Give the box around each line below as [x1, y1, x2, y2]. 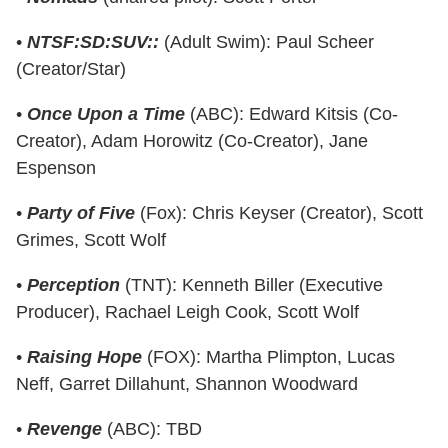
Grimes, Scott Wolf [16, 229, 166, 250]
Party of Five [27, 202, 135, 223]
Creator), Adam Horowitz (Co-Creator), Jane [16, 130, 368, 151]
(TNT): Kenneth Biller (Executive [120, 274, 383, 295]
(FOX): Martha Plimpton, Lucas [142, 346, 395, 367]
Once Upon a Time [27, 103, 185, 124]
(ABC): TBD [102, 418, 202, 439]
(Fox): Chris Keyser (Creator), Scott [135, 202, 423, 223]
